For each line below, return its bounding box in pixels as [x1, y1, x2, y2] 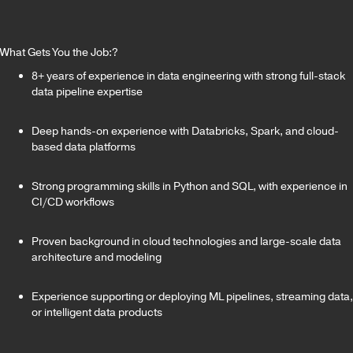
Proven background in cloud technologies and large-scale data [32, 233, 341, 249]
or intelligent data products [32, 304, 165, 320]
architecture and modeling [32, 249, 164, 265]
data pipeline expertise [32, 84, 145, 99]
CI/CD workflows [32, 194, 117, 210]
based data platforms [32, 139, 138, 154]
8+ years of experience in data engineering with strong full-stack [32, 68, 345, 84]
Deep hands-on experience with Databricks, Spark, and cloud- [32, 123, 339, 139]
